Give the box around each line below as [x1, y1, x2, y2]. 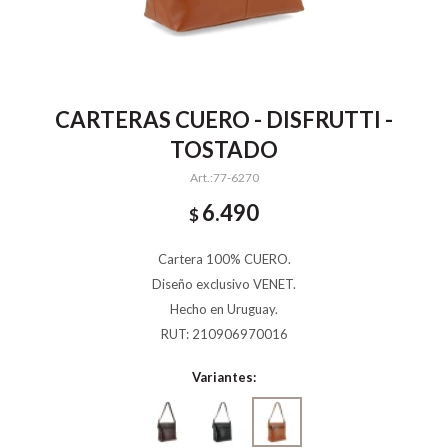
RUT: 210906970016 [160, 326, 288, 342]
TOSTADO [170, 136, 278, 163]
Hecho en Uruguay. [170, 301, 278, 317]
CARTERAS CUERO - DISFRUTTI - [55, 106, 393, 133]
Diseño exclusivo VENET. [152, 276, 296, 292]
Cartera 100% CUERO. [157, 251, 291, 267]
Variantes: [192, 369, 256, 385]
